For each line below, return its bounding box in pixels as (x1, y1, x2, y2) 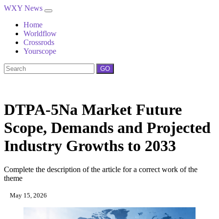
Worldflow (23, 29, 57, 38)
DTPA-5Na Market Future (4, 101, 182, 118)
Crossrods (23, 38, 54, 46)
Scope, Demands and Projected (4, 119, 211, 136)
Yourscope (23, 47, 56, 55)
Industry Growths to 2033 (4, 137, 176, 154)
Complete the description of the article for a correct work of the (4, 165, 197, 174)
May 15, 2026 (8, 192, 47, 199)
